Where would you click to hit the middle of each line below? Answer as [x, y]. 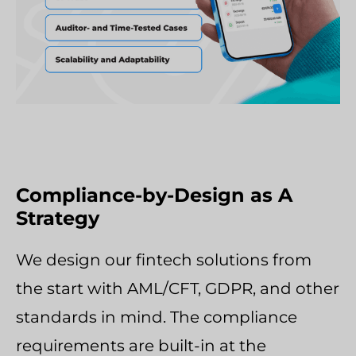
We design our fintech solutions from [164, 260]
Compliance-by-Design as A [154, 195]
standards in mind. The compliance [157, 317]
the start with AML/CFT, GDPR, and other [178, 289]
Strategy [58, 219]
